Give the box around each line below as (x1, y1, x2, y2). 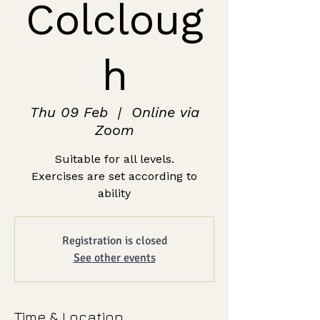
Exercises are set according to (31, 169, 197, 184)
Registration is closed (61, 234, 167, 249)
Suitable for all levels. (54, 152, 174, 166)
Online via (131, 104, 199, 121)
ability (98, 186, 131, 201)
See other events (73, 251, 156, 266)
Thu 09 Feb (29, 104, 108, 121)
